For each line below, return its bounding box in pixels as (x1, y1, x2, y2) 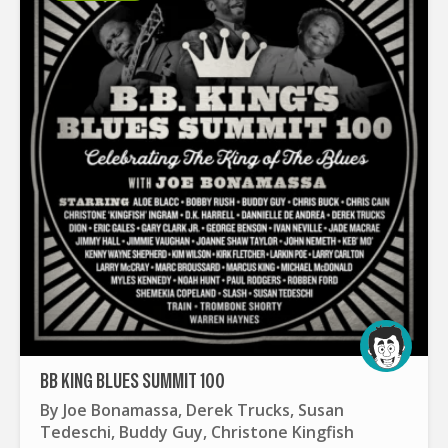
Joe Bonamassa (63, 398, 178, 421)
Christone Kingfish (211, 420, 354, 443)
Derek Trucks (186, 398, 290, 421)
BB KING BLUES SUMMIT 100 (40, 368, 225, 395)
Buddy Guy (119, 420, 203, 443)
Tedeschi (40, 420, 111, 443)
